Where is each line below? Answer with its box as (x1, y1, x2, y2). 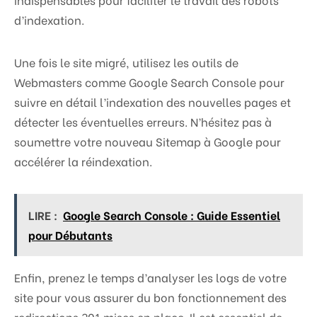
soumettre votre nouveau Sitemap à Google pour (14, 133, 281, 150)
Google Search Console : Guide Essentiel (63, 207, 280, 224)
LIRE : (28, 207, 57, 224)
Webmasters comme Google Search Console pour (14, 74, 284, 91)
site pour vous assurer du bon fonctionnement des (14, 289, 287, 306)
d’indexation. (14, 11, 84, 28)
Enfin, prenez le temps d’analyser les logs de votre (14, 269, 287, 286)
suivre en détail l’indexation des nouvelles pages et (14, 93, 291, 110)
